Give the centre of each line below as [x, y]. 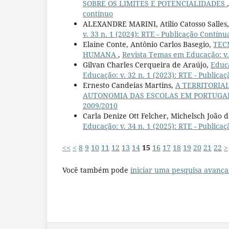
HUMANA [100, 54]
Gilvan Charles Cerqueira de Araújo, [147, 64]
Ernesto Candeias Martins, [129, 85]
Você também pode [96, 170]
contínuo [98, 13]
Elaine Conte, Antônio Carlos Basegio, [148, 44]
